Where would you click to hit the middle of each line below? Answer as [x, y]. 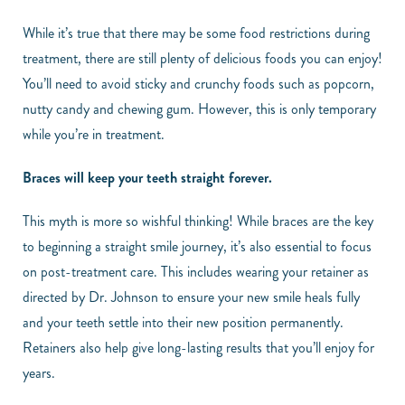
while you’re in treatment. [95, 135]
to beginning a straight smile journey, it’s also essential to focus [197, 247]
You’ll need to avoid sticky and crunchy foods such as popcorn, [198, 84]
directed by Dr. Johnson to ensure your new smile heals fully [191, 297]
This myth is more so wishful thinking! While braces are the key [198, 221]
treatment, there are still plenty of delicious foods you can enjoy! [202, 59]
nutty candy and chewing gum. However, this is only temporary [199, 109]
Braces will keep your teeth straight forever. [147, 178]
